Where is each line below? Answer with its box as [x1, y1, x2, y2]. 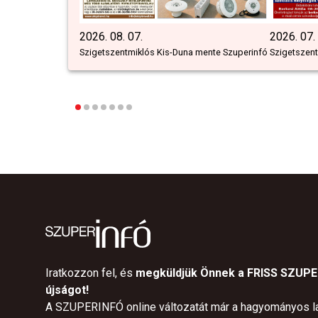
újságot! [45, 283, 89, 297]
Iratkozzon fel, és [45, 266, 136, 280]
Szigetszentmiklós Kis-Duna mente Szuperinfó [79, 47, 268, 58]
